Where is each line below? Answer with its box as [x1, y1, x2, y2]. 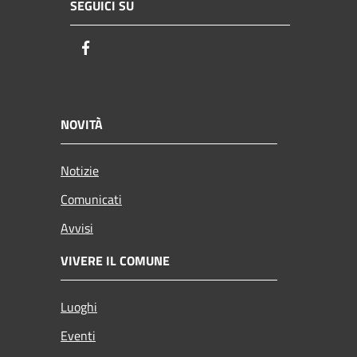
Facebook [95, 37, 152, 60]
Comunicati [61, 189, 122, 209]
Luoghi [61, 296, 97, 316]
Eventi [61, 325, 96, 345]
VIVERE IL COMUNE [61, 250, 170, 270]
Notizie [61, 160, 99, 180]
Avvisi [61, 218, 93, 237]
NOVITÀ [61, 114, 103, 134]
